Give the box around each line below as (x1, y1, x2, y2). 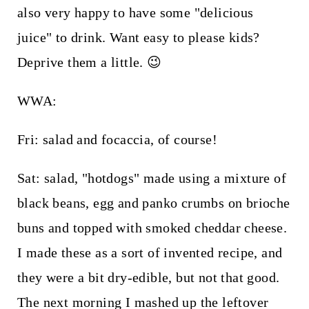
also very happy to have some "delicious (17, 4, 254, 20)
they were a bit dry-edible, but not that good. (17, 269, 280, 285)
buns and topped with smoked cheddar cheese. (17, 219, 288, 235)
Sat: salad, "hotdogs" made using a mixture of (17, 170, 286, 186)
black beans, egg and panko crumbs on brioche (17, 195, 290, 210)
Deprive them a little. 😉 (17, 54, 162, 70)
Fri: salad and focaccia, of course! (17, 131, 217, 147)
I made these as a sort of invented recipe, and (17, 244, 283, 260)
